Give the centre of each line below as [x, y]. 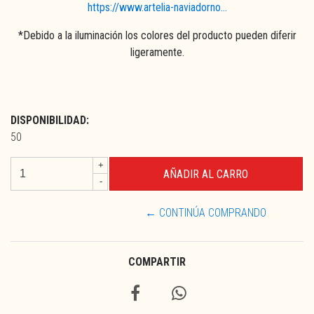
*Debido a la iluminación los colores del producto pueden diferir [157, 35]
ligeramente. [157, 52]
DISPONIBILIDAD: [50, 120]
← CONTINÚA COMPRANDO [206, 212]
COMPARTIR [157, 261]
